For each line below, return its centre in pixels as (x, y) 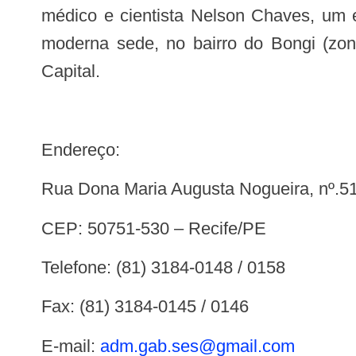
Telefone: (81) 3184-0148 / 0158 (168, 267)
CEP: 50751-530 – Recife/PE (160, 228)
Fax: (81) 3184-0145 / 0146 (150, 307)
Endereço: (87, 149)
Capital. (71, 71)
